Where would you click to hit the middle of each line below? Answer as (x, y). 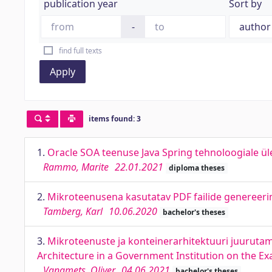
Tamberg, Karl (73, 211)
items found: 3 (114, 119)
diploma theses (196, 168)
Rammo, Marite (76, 167)
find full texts (80, 51)
